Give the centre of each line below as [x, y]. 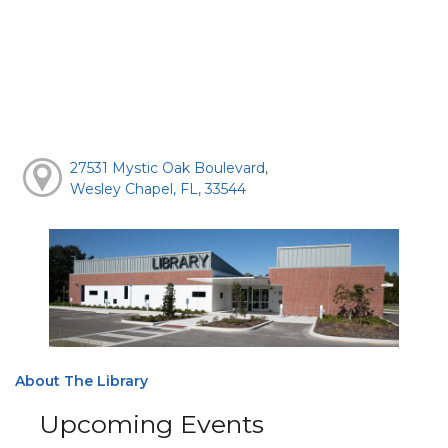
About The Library [81, 380]
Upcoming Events [151, 423]
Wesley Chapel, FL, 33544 [157, 189]
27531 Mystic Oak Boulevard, [168, 168]
